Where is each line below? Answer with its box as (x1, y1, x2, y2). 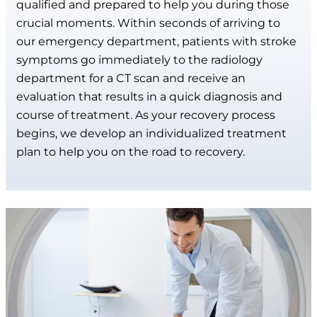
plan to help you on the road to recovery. (16, 144, 245, 158)
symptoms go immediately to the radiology (16, 52, 263, 67)
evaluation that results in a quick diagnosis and (16, 89, 282, 103)
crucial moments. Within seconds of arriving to (16, 16, 280, 30)
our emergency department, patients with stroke (16, 34, 296, 48)
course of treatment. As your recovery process (16, 108, 275, 122)
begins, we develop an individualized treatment (16, 126, 287, 140)
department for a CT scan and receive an (16, 71, 246, 85)
